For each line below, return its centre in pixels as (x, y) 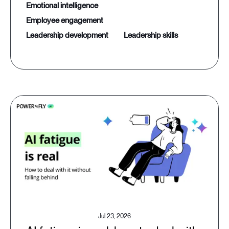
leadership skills (153, 36)
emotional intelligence (64, 6)
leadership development (69, 36)
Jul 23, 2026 (114, 216)
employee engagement (67, 21)
